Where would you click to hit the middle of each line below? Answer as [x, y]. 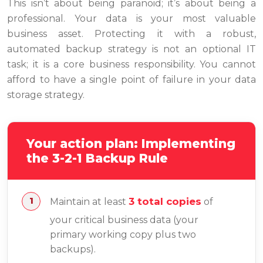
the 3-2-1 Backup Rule [97, 158]
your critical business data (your [124, 220]
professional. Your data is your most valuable [131, 18]
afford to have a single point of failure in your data [131, 79]
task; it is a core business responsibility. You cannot [131, 64]
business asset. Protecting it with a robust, [131, 33]
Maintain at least [89, 201]
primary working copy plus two [123, 235]
